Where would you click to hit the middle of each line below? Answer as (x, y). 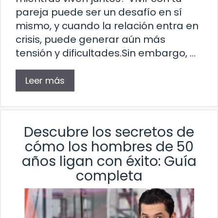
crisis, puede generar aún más (91, 39)
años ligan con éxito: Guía (109, 161)
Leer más (45, 80)
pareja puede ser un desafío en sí (99, 12)
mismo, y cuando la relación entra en (107, 26)
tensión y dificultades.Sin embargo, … (106, 53)
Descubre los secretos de (109, 132)
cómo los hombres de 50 (109, 146)
